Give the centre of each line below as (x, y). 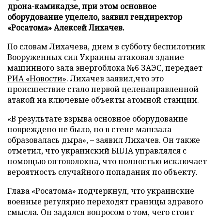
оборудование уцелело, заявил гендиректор (95, 17)
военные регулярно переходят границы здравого (105, 201)
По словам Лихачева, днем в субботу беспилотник (106, 46)
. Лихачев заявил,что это (115, 78)
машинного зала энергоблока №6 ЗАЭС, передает (105, 68)
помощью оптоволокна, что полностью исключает (107, 161)
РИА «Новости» (37, 78)
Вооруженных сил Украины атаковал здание (96, 57)
